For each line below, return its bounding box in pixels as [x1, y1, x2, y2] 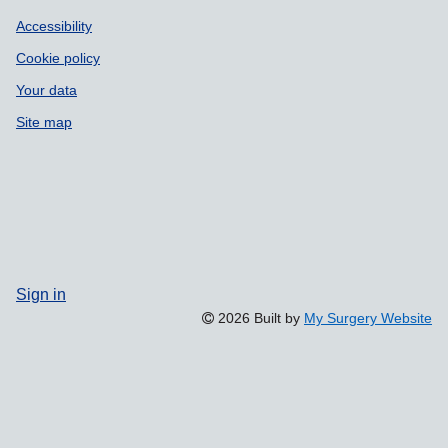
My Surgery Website [304, 311, 432, 325]
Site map [16, 115, 72, 129]
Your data [16, 83, 77, 97]
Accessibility [16, 19, 92, 33]
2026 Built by [214, 311, 304, 325]
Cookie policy [16, 51, 100, 65]
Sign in [16, 286, 66, 302]
